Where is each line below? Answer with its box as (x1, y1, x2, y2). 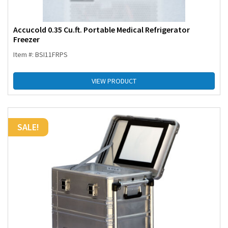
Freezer (13, 34, 40, 45)
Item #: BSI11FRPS (13, 50, 68, 60)
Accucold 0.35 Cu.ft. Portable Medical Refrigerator (13, 24, 190, 35)
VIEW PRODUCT (92, 76, 136, 86)
